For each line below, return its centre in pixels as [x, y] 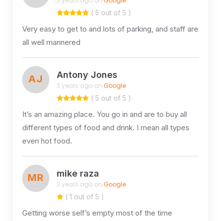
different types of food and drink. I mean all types [106, 127]
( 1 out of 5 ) [83, 196]
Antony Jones [87, 75]
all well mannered [51, 42]
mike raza [78, 174]
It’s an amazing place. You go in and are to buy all [104, 114]
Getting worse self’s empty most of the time [97, 213]
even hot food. [47, 141]
